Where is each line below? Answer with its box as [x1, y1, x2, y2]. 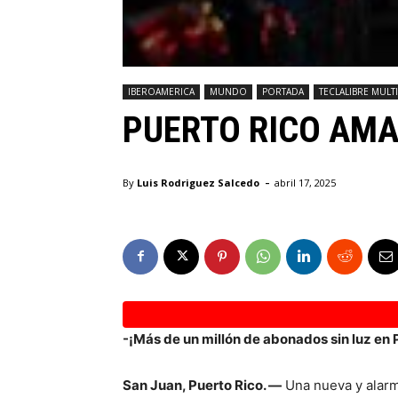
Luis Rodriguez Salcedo [137, 175, 259, 189]
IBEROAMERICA [128, 84, 195, 98]
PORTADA [262, 84, 304, 98]
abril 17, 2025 [275, 175, 336, 189]
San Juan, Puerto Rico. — [123, 376, 282, 394]
